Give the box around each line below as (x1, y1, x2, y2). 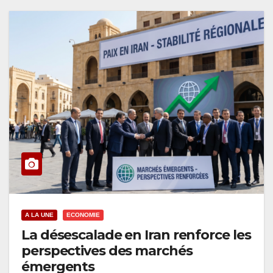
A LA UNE (25, 211, 54, 219)
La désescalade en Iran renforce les (21, 227, 251, 244)
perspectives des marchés (21, 243, 193, 260)
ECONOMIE (66, 211, 100, 219)
